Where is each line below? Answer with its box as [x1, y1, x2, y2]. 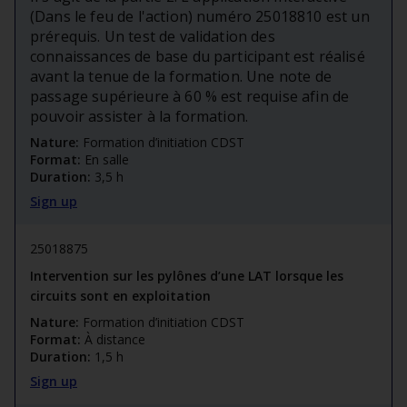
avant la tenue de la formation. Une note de [30, 66, 332, 87]
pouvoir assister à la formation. [30, 106, 249, 127]
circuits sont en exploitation [30, 287, 211, 305]
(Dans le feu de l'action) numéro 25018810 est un [30, 6, 370, 27]
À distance [84, 331, 145, 349]
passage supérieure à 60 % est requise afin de [30, 86, 350, 107]
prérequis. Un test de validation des [30, 26, 275, 47]
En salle [84, 151, 129, 169]
